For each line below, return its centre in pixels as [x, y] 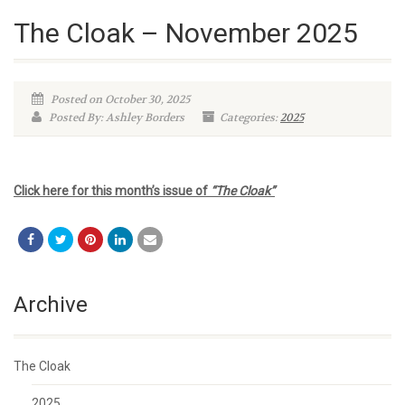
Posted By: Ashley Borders [115, 118]
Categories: [250, 118]
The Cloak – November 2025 [186, 33]
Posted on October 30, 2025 [119, 99]
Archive [51, 305]
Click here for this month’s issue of [112, 191]
